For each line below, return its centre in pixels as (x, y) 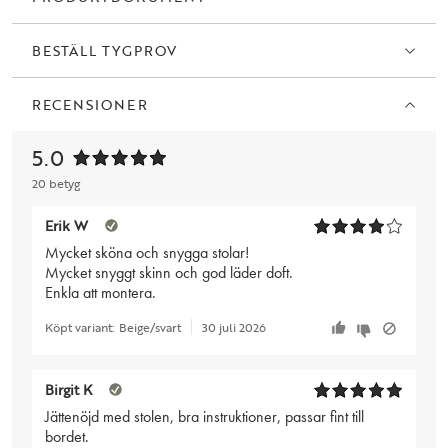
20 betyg (56, 182)
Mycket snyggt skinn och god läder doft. (169, 272)
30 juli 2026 (233, 326)
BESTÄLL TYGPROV (104, 51)
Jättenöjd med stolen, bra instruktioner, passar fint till (204, 416)
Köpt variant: (79, 326)
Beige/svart (149, 326)
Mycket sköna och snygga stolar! (147, 252)
